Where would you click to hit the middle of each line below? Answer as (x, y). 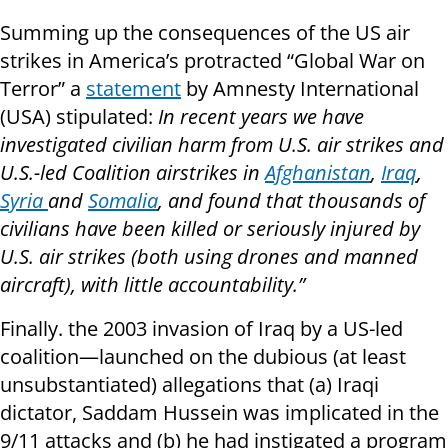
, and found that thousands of (291, 201)
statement (133, 89)
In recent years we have (261, 117)
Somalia (123, 201)
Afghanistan (318, 173)
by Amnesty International (300, 89)
